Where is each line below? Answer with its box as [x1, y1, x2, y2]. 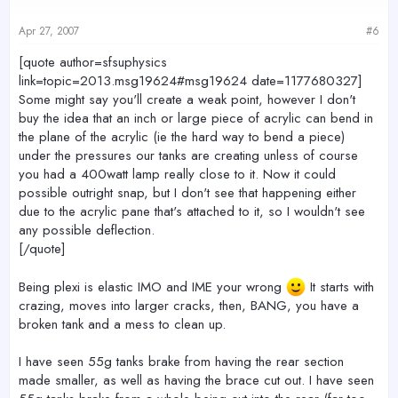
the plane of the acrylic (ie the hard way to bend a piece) [19, 127, 345, 147]
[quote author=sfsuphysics [19, 52, 167, 73]
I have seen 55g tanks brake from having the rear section [19, 352, 344, 372]
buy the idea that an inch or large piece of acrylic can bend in [19, 108, 373, 129]
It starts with [306, 277, 374, 298]
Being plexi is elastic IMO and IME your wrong [19, 277, 286, 298]
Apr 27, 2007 [19, 23, 79, 40]
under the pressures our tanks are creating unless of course [19, 146, 358, 166]
